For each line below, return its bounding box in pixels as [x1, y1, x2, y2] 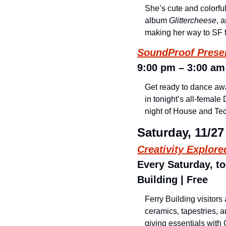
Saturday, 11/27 [137, 126, 224, 139]
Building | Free [137, 174, 208, 185]
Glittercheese [169, 16, 216, 25]
